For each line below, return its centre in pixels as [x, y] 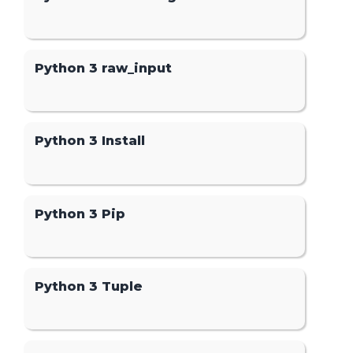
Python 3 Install [90, 141]
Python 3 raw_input [104, 69]
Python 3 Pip [80, 214]
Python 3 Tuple [89, 286]
